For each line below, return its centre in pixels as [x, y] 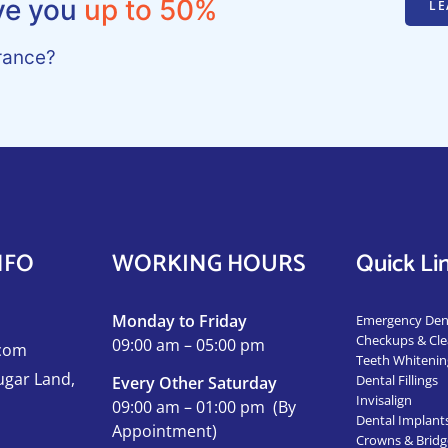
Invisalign [383, 400]
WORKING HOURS [209, 264]
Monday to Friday [180, 321]
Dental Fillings [396, 380]
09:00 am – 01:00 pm [193, 407]
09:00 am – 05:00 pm [189, 345]
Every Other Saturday [195, 383]
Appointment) [165, 431]
